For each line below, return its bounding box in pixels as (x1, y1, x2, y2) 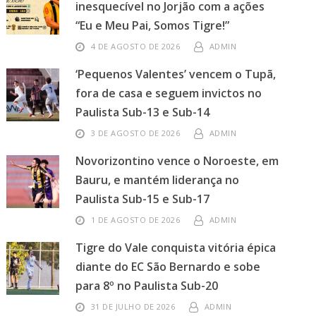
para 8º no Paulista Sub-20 (75, 278, 219, 293)
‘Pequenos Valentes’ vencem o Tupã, (75, 66, 276, 82)
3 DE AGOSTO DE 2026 (90, 128, 181, 138)
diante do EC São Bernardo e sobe (75, 259, 261, 274)
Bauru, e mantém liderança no (75, 172, 240, 188)
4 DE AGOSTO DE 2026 (90, 41, 181, 51)
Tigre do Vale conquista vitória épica (75, 240, 276, 255)
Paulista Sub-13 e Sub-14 (75, 104, 210, 120)
